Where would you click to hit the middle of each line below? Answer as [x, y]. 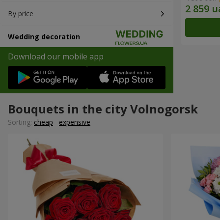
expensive [75, 122]
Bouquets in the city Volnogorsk [103, 109]
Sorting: [21, 122]
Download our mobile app [56, 56]
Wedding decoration [44, 37]
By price [21, 14]
